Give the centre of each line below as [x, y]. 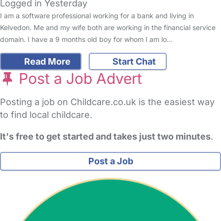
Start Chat [133, 62]
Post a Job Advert [78, 79]
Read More [46, 62]
